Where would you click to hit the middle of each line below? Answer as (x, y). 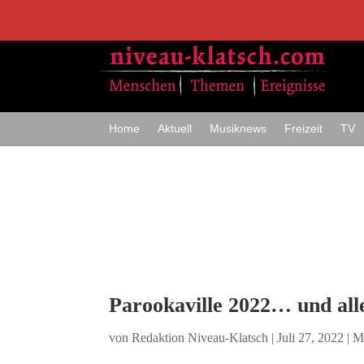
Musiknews (238, 128)
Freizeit (304, 128)
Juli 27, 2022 (311, 338)
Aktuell (175, 128)
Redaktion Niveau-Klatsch (200, 338)
